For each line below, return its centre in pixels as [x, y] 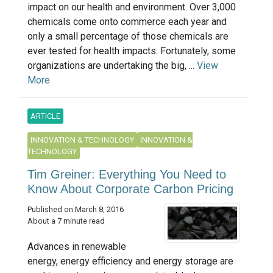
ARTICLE [45, 116]
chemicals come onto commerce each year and [127, 22]
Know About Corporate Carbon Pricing [130, 189]
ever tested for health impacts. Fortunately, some [132, 51]
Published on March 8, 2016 [76, 210]
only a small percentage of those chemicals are [128, 37]
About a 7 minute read [66, 221]
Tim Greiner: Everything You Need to [127, 175]
